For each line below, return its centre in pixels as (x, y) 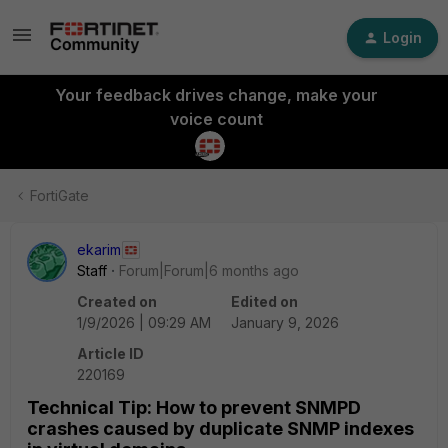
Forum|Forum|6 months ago (209, 270)
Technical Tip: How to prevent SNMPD (194, 407)
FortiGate (59, 195)
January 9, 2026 (285, 322)
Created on (117, 301)
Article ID (110, 353)
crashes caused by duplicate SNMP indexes (220, 428)
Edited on (264, 301)
